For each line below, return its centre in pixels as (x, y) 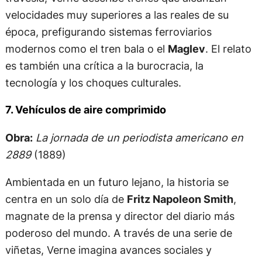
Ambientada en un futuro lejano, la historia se (117, 182)
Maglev (186, 49)
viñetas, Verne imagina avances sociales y (108, 249)
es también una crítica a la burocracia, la (104, 66)
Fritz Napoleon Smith (180, 199)
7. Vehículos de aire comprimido (85, 110)
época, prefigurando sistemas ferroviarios (108, 32)
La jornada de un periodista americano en (139, 137)
